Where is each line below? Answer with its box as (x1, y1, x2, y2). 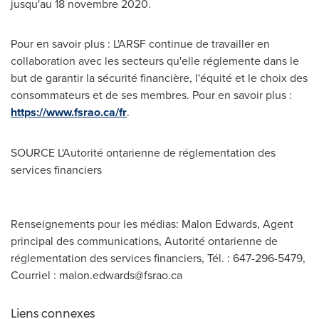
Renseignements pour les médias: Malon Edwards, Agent (11, 216, 293, 231)
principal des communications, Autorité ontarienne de (11, 233, 278, 249)
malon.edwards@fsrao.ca (59, 267, 182, 283)
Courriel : (11, 267, 59, 283)
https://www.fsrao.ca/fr (11, 104, 127, 120)
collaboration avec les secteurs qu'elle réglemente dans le (11, 53, 299, 68)
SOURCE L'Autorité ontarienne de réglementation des (11, 145, 276, 160)
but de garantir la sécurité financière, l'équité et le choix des (11, 70, 308, 85)
